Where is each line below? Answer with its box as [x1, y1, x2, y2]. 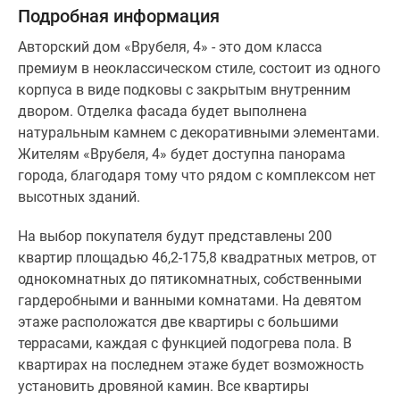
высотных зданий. [18, 188, 140, 205]
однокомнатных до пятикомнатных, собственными [18, 271, 362, 287]
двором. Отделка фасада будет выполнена [18, 103, 307, 120]
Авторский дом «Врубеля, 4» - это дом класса [18, 38, 322, 55]
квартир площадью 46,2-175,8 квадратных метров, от [18, 249, 377, 266]
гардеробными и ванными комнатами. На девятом [18, 292, 362, 309]
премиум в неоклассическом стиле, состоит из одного [18, 60, 380, 77]
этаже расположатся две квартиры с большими [18, 313, 338, 330]
